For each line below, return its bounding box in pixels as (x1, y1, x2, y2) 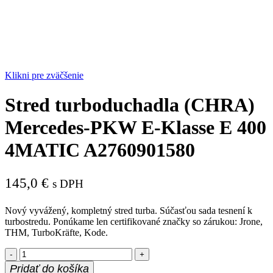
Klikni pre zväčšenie (5, 70, 83, 80)
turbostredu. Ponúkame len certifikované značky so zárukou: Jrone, (5, 216, 263, 227)
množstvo (19, 247, 56, 258)
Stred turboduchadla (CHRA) (5, 94, 255, 116)
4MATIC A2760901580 (5, 139, 195, 161)
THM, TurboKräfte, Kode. (5, 227, 108, 238)
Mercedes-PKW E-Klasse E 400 (5, 116, 266, 139)
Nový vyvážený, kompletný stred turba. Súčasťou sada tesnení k (5, 205, 252, 216)
